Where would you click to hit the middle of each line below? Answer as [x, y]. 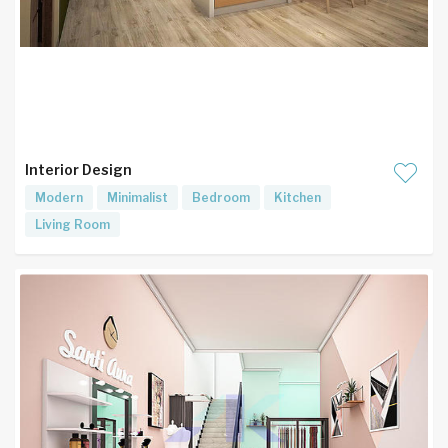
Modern [59, 197]
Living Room [72, 224]
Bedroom [221, 197]
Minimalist [137, 197]
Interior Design [78, 169]
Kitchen [297, 197]
